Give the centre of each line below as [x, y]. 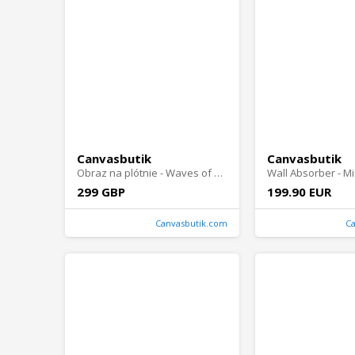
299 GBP [101, 192]
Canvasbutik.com [191, 223]
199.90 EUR [299, 192]
